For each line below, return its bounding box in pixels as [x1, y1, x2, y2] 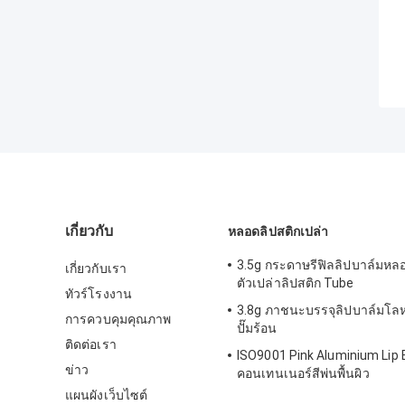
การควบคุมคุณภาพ [65, 312, 172, 327]
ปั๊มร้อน [237, 321, 278, 336]
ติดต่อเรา [65, 337, 117, 353]
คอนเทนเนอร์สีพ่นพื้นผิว [237, 366, 370, 381]
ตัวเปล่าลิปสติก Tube [237, 276, 354, 291]
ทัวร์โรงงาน [65, 287, 132, 302]
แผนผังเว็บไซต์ [65, 388, 148, 403]
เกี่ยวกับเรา [65, 261, 127, 277]
